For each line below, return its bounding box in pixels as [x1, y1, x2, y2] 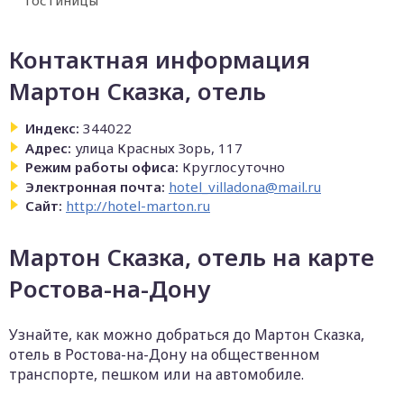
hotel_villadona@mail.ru [169, 177, 321, 196]
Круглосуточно [182, 158, 285, 176]
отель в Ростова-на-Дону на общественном [9, 344, 320, 364]
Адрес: [25, 138, 71, 157]
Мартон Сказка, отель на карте [9, 241, 374, 273]
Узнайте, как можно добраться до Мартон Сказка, [9, 325, 364, 344]
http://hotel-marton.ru [66, 197, 210, 215]
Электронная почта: [25, 177, 165, 196]
